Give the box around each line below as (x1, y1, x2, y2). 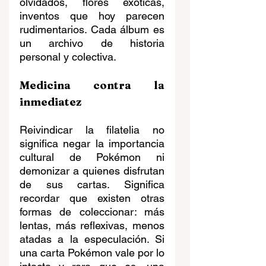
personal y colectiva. (20, 50, 116, 64)
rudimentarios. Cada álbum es (20, 23, 164, 36)
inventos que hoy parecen (20, 9, 164, 23)
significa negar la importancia (20, 137, 164, 150)
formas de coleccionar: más (20, 205, 164, 218)
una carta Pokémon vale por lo (20, 246, 164, 259)
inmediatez (20, 95, 81, 109)
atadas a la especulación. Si (20, 233, 164, 246)
